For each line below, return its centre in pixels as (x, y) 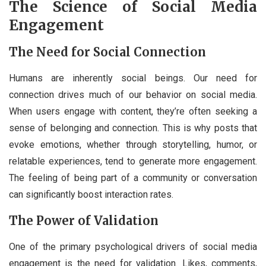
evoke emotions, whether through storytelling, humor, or (133, 145)
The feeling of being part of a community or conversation (133, 178)
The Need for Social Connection (107, 52)
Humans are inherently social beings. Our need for (133, 78)
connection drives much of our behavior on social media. (133, 95)
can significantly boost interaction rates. (91, 195)
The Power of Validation (84, 221)
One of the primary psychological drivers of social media (133, 247)
